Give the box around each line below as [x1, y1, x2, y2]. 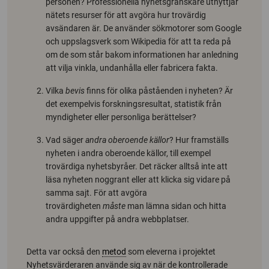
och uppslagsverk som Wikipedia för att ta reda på [46, 36, 231, 46]
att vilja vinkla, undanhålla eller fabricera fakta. [46, 62, 218, 73]
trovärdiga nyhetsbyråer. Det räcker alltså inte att [46, 161, 228, 171]
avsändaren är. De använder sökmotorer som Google [46, 23, 241, 33]
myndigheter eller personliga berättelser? [46, 112, 196, 122]
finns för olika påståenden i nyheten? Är [85, 85, 233, 95]
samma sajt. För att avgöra [46, 187, 147, 198]
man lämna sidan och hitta [125, 201, 226, 211]
